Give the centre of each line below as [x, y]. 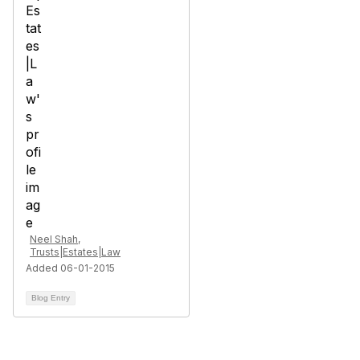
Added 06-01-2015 [70, 268]
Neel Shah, [55, 239]
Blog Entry [51, 298]
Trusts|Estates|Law [75, 252]
